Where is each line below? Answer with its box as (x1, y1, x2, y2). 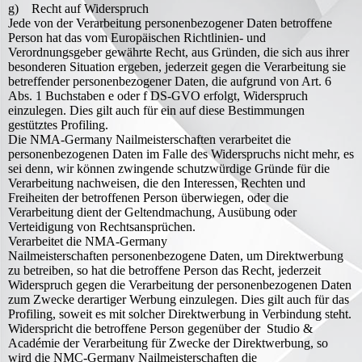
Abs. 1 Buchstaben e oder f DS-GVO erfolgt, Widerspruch (8, 89, 308, 103)
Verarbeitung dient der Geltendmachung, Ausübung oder (8, 205, 297, 219)
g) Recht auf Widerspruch (8, 2, 149, 15)
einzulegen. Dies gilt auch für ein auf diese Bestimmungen (8, 103, 305, 117)
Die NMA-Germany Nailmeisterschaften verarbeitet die (8, 133, 291, 146)
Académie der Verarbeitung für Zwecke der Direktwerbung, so (8, 336, 328, 350)
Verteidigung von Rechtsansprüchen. (8, 220, 196, 234)
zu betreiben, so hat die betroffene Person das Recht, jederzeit (8, 263, 321, 277)
